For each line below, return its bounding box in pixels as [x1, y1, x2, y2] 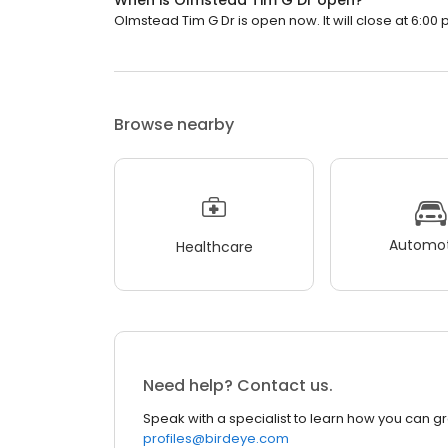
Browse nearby [114, 113, 234, 137]
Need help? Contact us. [143, 374, 333, 398]
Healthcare [175, 236, 253, 257]
